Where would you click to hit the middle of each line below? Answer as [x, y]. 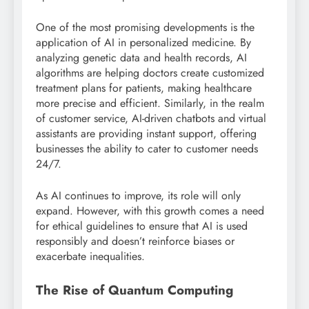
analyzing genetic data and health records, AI [141, 58]
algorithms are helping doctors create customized [150, 73]
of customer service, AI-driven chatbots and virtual [151, 119]
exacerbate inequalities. [90, 257]
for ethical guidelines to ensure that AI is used [142, 226]
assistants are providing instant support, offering [146, 134]
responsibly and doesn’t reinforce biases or [135, 241]
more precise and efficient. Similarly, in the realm [150, 103]
